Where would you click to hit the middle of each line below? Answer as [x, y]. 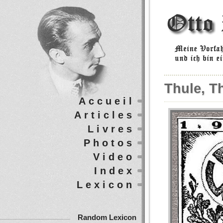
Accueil [107, 101]
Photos [109, 143]
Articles [105, 115]
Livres [111, 129]
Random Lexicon [107, 218]
